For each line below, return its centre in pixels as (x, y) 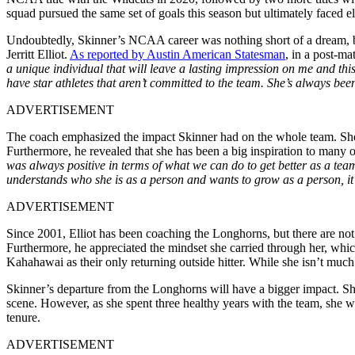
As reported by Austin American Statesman (177, 54)
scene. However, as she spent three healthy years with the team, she (176, 303)
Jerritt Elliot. (38, 54)
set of (142, 13)
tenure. (23, 317)
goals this (182, 13)
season (225, 13)
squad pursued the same (67, 13)
